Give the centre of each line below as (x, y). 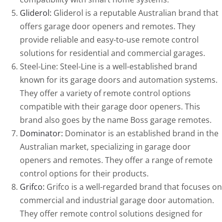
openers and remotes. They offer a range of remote (116, 160)
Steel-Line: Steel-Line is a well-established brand (108, 67)
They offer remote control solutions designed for (111, 214)
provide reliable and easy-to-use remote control (109, 40)
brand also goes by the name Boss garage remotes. (115, 120)
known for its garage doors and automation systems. (118, 80)
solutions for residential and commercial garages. (112, 53)
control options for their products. (84, 174)
